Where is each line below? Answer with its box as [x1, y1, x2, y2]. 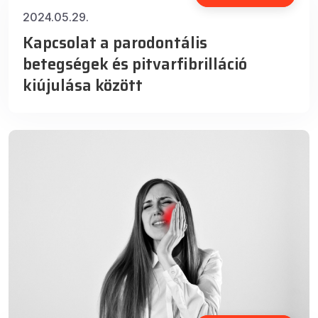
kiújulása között [23, 73, 143, 99]
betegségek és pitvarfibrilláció [23, 52, 247, 77]
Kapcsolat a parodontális [23, 31, 207, 56]
